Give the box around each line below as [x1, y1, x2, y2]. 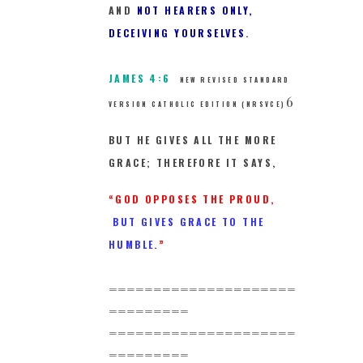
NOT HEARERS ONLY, [132, 2, 254, 17]
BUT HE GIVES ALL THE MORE [109, 133, 277, 147]
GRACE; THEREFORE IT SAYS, [109, 156, 277, 170]
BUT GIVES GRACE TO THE [113, 215, 265, 229]
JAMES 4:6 [109, 70, 171, 85]
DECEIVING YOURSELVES [109, 25, 246, 40]
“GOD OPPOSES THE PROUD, [109, 192, 275, 207]
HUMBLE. [109, 237, 159, 252]
